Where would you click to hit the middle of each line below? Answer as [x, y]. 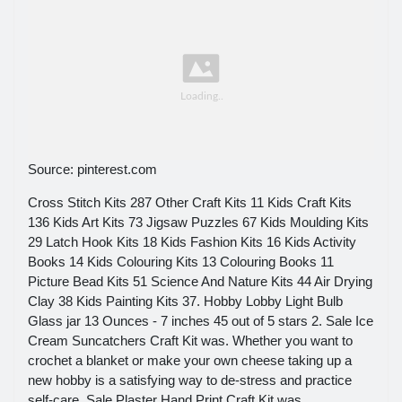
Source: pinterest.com [92, 169]
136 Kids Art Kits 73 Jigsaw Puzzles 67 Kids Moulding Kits [198, 222]
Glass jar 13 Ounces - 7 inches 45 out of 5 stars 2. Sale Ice [201, 320]
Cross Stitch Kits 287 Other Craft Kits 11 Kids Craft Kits [190, 202]
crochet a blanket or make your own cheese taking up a [190, 360]
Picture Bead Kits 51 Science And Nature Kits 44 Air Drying [200, 281]
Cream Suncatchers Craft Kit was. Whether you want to [190, 340]
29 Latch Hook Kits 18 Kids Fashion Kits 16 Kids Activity [192, 241]
